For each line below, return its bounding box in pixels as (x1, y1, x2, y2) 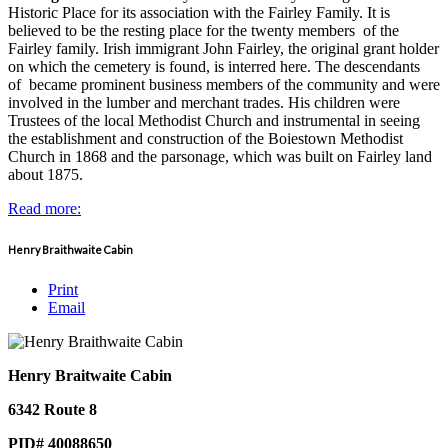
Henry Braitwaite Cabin (8, 366, 172, 384)
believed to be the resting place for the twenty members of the (8, 21, 399, 39)
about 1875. (8, 165, 83, 183)
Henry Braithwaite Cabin (8, 242, 133, 256)
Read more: (8, 199, 81, 217)
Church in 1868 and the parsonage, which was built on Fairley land (8, 147, 432, 165)
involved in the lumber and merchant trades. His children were (8, 93, 400, 111)
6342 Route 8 (8, 400, 97, 418)
